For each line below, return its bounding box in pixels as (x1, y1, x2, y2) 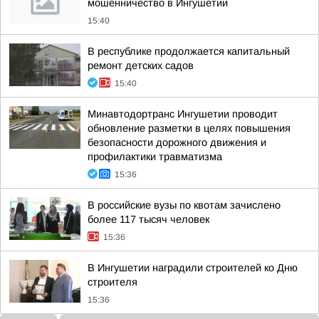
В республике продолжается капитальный (88, 46, 290, 57)
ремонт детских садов (88, 60, 194, 71)
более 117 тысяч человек (88, 214, 209, 225)
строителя (88, 276, 137, 288)
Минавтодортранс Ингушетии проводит (88, 108, 278, 120)
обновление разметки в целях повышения (88, 122, 291, 134)
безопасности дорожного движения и (88, 137, 266, 148)
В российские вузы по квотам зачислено (88, 199, 281, 211)
